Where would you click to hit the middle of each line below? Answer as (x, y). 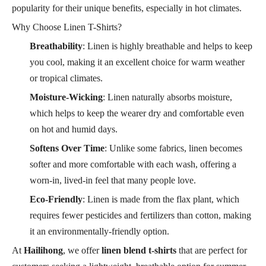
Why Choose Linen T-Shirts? (67, 27)
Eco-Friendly (56, 199)
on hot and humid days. (74, 129)
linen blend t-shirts (139, 250)
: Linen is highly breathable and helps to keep (167, 46)
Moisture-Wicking (66, 97)
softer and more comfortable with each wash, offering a (133, 164)
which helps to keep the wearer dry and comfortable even (137, 113)
